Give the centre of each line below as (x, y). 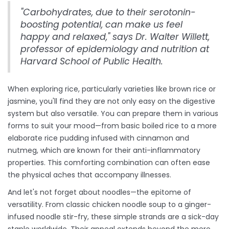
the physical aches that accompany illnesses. (89, 175)
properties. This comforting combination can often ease (109, 163)
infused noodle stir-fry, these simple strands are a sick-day (113, 217)
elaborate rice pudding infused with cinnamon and (98, 138)
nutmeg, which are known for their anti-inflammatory (104, 151)
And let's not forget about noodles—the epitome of (99, 192)
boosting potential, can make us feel (101, 25)
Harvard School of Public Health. (92, 62)
